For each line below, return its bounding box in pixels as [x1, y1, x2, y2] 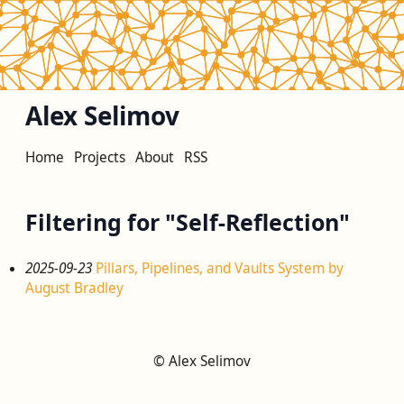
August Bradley [25, 279, 124, 298]
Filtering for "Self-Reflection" [25, 207, 350, 238]
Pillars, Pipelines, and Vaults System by [96, 259, 344, 279]
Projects [73, 148, 125, 168]
